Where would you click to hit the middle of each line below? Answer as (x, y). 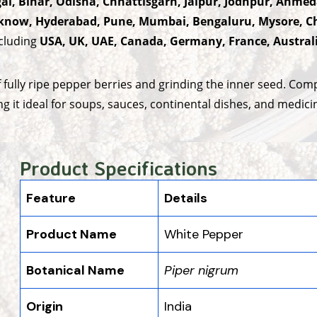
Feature (51, 198)
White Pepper (206, 234)
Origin (45, 306)
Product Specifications (119, 168)
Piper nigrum (201, 270)
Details (186, 198)
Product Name (71, 234)
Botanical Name (75, 270)
